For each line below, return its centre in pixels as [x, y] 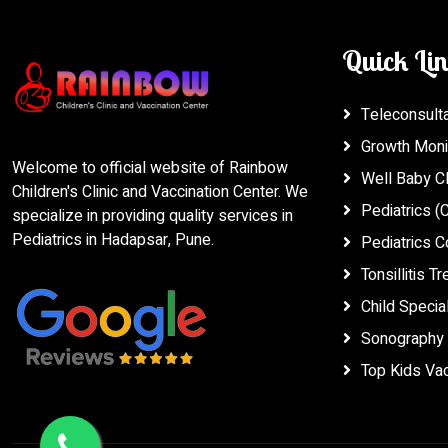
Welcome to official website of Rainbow [150, 168]
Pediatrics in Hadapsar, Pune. [113, 240]
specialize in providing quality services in [152, 216]
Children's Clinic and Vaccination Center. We [160, 192]
